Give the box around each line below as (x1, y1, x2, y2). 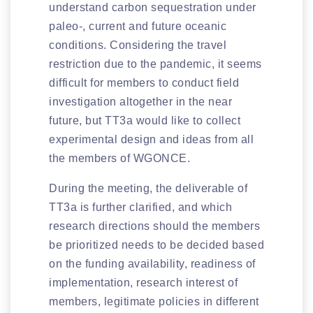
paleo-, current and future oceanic (49, 20, 226, 32)
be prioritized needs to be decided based (49, 238, 264, 251)
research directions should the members (49, 219, 260, 232)
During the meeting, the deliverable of (49, 182, 247, 194)
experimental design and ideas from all (49, 133, 254, 145)
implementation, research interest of (49, 276, 238, 289)
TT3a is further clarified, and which (49, 201, 232, 213)
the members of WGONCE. (49, 152, 190, 164)
